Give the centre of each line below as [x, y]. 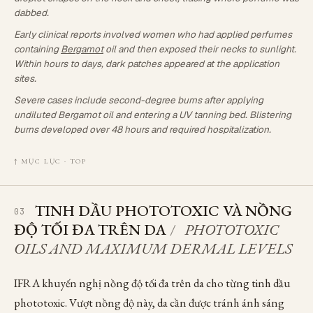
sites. [25, 78]
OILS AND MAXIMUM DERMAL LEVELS [153, 248]
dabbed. [31, 13]
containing [37, 49]
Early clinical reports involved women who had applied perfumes [153, 34]
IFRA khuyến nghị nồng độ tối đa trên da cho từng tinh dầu [152, 283]
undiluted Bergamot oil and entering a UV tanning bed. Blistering [153, 115]
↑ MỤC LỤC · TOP [50, 161]
